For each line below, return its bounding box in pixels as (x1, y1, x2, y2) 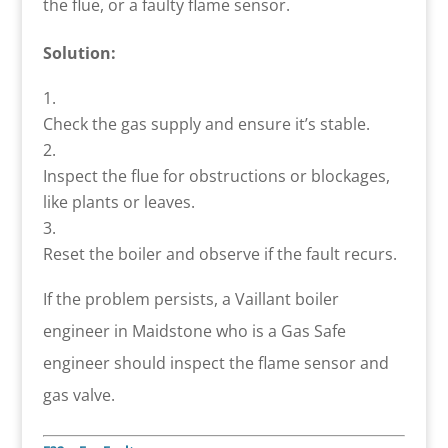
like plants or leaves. (42, 190, 195, 213)
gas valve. (42, 383, 115, 406)
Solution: (42, 41, 116, 64)
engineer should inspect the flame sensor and (42, 351, 389, 374)
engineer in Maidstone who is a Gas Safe (42, 319, 346, 342)
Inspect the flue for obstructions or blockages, (42, 164, 390, 187)
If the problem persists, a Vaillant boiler (42, 287, 339, 310)
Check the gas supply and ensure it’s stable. (42, 112, 370, 135)
